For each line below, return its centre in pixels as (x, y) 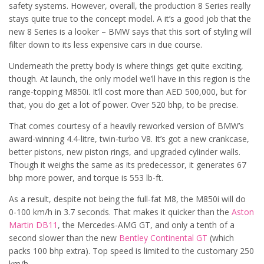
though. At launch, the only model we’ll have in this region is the (130, 78)
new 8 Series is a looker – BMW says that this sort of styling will (130, 31)
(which (221, 237)
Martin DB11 (33, 225)
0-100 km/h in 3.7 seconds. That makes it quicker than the (120, 212)
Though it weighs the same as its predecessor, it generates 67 (128, 164)
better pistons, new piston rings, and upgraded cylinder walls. (125, 151)
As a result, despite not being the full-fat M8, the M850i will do (127, 199)
